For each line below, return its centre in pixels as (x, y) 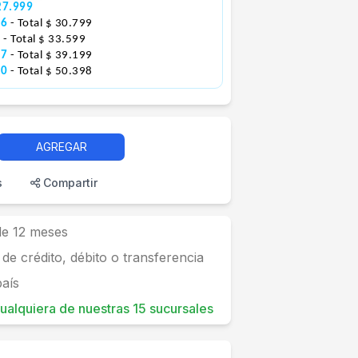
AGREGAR (61, 147)
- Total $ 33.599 (44, 40)
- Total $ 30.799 (51, 24)
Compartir (69, 183)
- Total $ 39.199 (51, 56)
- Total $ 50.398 (51, 72)
